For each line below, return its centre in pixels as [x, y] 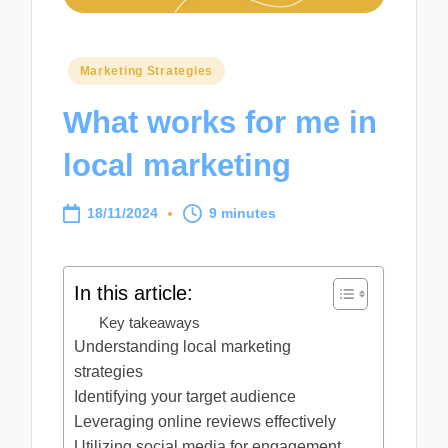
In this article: [134, 292]
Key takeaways [150, 322]
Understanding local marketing [183, 346]
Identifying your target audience [185, 396]
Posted [88, 68]
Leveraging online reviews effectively [205, 421]
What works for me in [220, 123]
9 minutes [243, 213]
